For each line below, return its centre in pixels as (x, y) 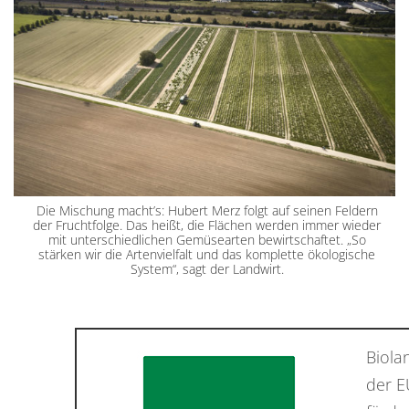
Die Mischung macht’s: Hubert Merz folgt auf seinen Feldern (207, 210)
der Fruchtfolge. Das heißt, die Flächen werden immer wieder (207, 225)
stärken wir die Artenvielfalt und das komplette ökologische (207, 254)
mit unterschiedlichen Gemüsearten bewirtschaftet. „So (207, 239)
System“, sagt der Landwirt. (207, 268)
